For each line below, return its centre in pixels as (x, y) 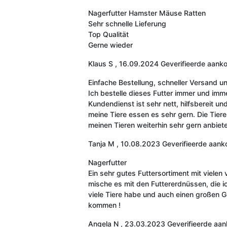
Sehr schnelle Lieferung (127, 23)
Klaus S (100, 63)
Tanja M (101, 143)
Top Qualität (108, 34)
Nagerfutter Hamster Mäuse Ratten (147, 13)
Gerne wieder (110, 45)
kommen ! (104, 205)
